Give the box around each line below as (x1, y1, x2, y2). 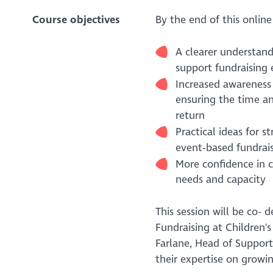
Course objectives (32, 13, 120, 26)
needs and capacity (175, 173, 266, 186)
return (175, 109, 205, 122)
